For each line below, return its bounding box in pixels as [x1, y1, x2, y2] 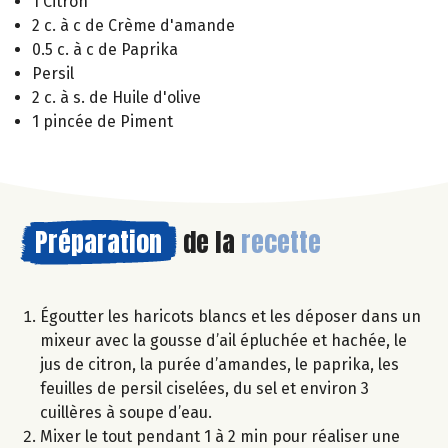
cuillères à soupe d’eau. [40, 402, 212, 422]
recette [241, 221, 321, 262]
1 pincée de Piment [32, 111, 173, 131]
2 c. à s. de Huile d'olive [32, 87, 201, 107]
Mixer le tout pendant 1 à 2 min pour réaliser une [40, 426, 400, 446]
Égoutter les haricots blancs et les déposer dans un [40, 306, 421, 326]
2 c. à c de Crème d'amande [32, 15, 235, 35]
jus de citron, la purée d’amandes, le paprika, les [40, 354, 399, 374]
